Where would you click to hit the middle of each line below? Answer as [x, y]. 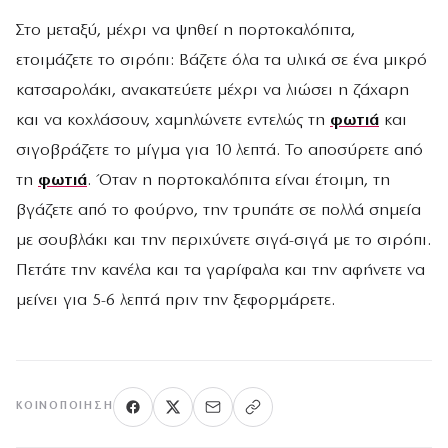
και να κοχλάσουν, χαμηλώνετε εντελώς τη [173, 120]
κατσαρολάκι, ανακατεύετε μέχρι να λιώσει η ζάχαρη [212, 90]
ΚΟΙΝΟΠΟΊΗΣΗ [65, 407]
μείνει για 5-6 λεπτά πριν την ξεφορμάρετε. [175, 300]
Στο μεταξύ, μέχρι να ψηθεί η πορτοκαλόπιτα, [185, 30]
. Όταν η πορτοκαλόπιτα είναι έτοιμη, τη [238, 180]
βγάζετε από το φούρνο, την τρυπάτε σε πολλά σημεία [218, 210]
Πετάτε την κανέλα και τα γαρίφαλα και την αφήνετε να [220, 270]
